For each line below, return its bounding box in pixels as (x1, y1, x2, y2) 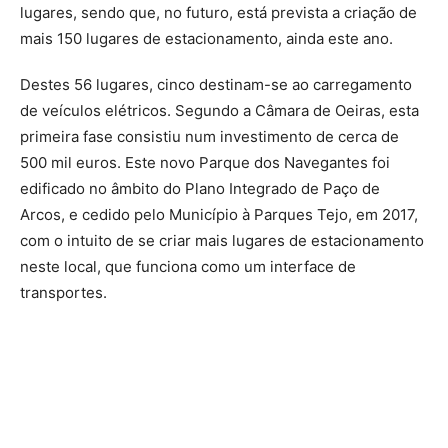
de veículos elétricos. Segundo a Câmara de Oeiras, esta (20, 100, 419, 120)
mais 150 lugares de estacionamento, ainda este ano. (20, 28, 393, 48)
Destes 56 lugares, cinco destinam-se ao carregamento (20, 74, 412, 94)
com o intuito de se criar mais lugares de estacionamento (20, 230, 424, 250)
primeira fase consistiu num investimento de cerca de (20, 126, 399, 146)
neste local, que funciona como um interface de (20, 256, 356, 276)
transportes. (20, 282, 107, 302)
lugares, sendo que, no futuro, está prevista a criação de (20, 2, 417, 22)
